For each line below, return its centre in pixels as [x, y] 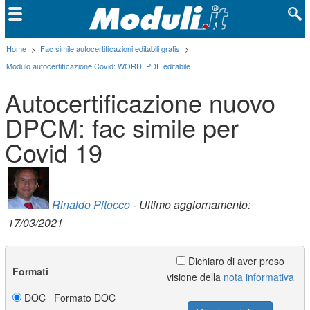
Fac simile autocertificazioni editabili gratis [110, 48]
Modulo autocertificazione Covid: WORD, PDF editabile [99, 66]
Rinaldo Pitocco [91, 204]
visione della [195, 276]
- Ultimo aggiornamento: [191, 204]
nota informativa [258, 276]
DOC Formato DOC [69, 297]
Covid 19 [54, 152]
